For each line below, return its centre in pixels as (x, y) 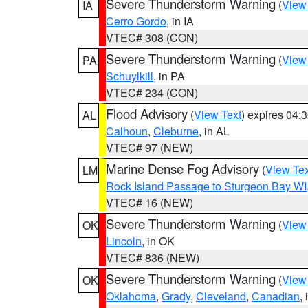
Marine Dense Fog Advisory (183, 168)
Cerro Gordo (136, 21)
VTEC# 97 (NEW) (150, 147)
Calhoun (127, 131)
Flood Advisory (147, 113)
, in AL (214, 131)
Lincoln (124, 241)
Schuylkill (130, 76)
